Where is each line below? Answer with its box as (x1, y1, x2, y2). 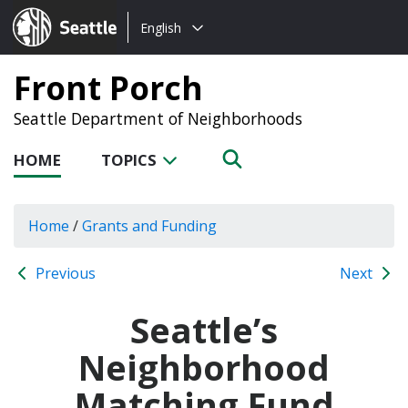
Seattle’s (130, 305, 278, 353)
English (140, 18, 181, 36)
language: (127, 39, 195, 59)
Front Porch (14, 66, 203, 109)
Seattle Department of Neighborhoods (14, 107, 302, 129)
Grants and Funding (82, 215, 217, 236)
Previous (32, 262, 96, 283)
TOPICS (101, 149, 160, 170)
